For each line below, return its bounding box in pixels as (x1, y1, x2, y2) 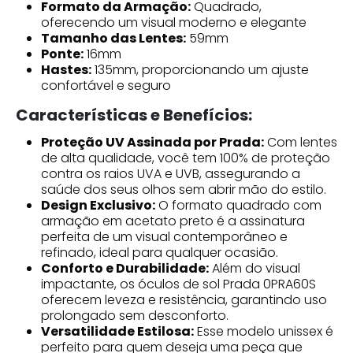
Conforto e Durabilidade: (41, 258, 209, 277)
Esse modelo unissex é (194, 321, 333, 340)
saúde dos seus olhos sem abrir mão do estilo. (41, 180, 326, 199)
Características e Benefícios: (16, 103, 252, 126)
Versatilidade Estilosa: (41, 321, 194, 340)
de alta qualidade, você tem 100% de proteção (41, 148, 330, 167)
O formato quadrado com (155, 195, 321, 214)
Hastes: (41, 60, 91, 79)
